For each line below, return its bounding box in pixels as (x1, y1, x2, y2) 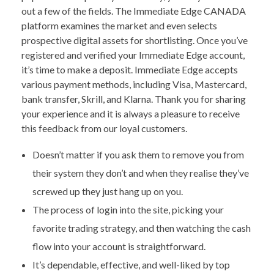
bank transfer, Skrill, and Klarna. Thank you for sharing (21, 92, 246, 105)
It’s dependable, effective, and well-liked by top (32, 258, 230, 270)
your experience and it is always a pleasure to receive (21, 107, 240, 119)
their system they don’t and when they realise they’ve (32, 166, 249, 179)
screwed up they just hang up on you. (32, 185, 183, 197)
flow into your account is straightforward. (32, 240, 206, 252)
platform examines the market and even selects (21, 19, 217, 31)
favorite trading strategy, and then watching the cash (32, 221, 251, 234)
